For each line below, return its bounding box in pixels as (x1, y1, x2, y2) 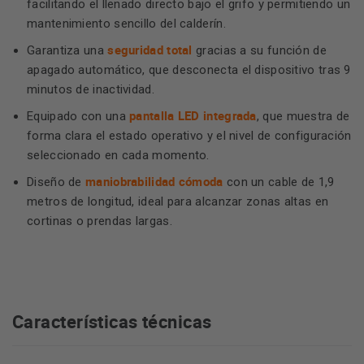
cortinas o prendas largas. (27, 214, 172, 228)
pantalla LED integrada (129, 107, 257, 123)
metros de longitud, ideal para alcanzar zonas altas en (27, 194, 329, 209)
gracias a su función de (192, 43, 327, 58)
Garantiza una (27, 43, 108, 58)
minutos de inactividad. (27, 82, 154, 97)
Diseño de (27, 175, 85, 189)
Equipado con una (27, 109, 130, 123)
